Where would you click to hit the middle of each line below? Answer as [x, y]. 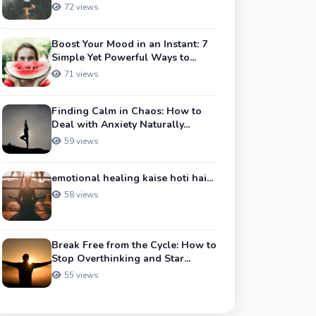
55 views [81, 275]
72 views [81, 7]
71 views [81, 74]
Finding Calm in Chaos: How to [127, 111]
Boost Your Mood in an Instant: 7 [129, 44]
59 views [81, 141]
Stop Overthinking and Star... [121, 259]
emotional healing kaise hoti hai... [132, 178]
